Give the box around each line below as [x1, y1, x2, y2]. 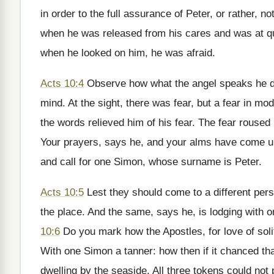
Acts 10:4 [40, 78, 84, 89]
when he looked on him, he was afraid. [40, 47, 215, 59]
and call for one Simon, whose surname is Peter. [40, 156, 262, 168]
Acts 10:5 [40, 187, 84, 198]
